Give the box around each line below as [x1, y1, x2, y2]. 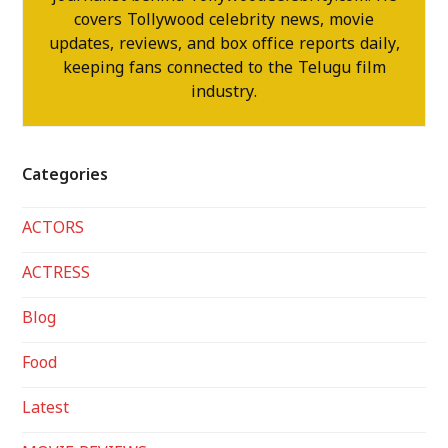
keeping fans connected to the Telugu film [62, 59, 386, 82]
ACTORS [22, 219, 85, 242]
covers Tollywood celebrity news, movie [74, 11, 374, 34]
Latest [22, 399, 70, 422]
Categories [22, 166, 109, 189]
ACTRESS [22, 264, 91, 287]
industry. [191, 83, 257, 106]
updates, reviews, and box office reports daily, [48, 35, 400, 58]
